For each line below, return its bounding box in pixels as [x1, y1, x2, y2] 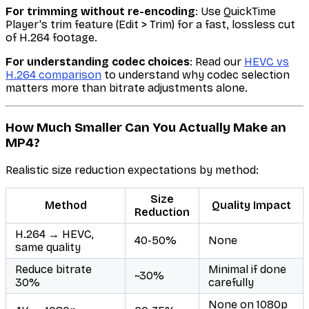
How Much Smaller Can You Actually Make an [6, 119, 286, 135]
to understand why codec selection [101, 68, 290, 82]
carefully [208, 275, 254, 289]
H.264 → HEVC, [15, 227, 94, 241]
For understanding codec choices [6, 55, 190, 69]
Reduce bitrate [15, 262, 92, 276]
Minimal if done [208, 262, 286, 276]
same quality [15, 240, 81, 254]
